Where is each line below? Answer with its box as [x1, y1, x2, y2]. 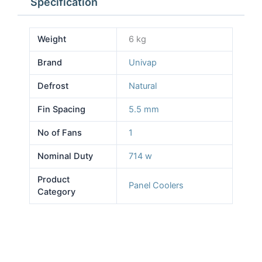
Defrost [37, 81, 69, 92]
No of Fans [37, 127, 82, 139]
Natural [128, 81, 157, 92]
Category [37, 187, 76, 198]
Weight [37, 34, 67, 45]
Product [37, 174, 70, 185]
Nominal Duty [37, 151, 94, 162]
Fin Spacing [37, 104, 86, 115]
